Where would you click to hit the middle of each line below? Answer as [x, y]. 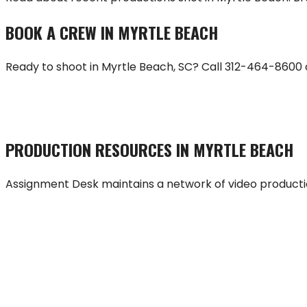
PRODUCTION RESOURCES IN [99, 150]
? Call [207, 67]
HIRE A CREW [76, 105]
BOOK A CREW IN [62, 33]
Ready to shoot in [53, 67]
